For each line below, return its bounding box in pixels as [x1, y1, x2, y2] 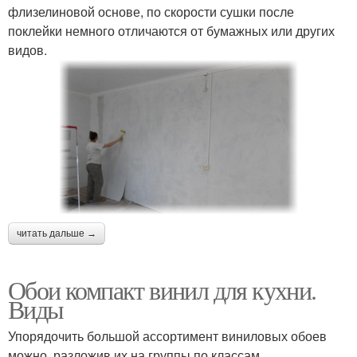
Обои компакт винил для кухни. [8, 273, 316, 308]
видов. [8, 40, 47, 59]
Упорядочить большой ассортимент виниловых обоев [8, 327, 327, 346]
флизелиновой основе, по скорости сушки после [8, 2, 294, 21]
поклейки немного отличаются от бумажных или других [8, 21, 335, 40]
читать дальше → [17, 228, 96, 240]
